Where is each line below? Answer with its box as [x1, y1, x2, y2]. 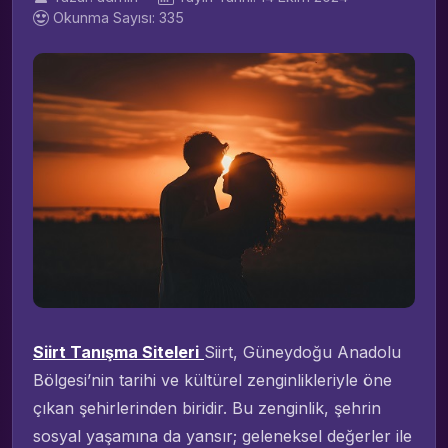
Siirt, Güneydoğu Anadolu [204, 342, 401, 363]
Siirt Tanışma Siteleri [33, 342, 199, 363]
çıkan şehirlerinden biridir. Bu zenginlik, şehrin [33, 398, 381, 419]
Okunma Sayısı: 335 [53, 9, 184, 26]
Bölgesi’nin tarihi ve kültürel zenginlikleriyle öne [33, 370, 392, 391]
